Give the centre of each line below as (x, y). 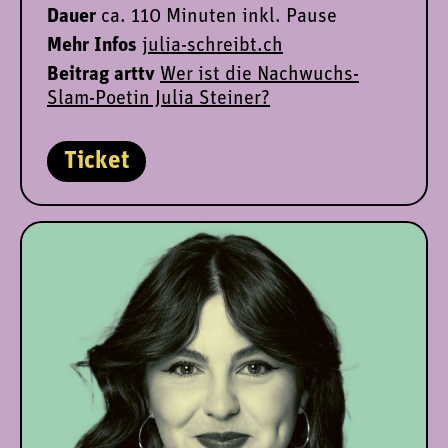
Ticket (96, 161)
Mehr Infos (94, 45)
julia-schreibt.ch (212, 45)
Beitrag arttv (101, 74)
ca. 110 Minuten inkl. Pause (219, 16)
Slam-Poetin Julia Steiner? (158, 98)
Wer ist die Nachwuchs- (259, 74)
